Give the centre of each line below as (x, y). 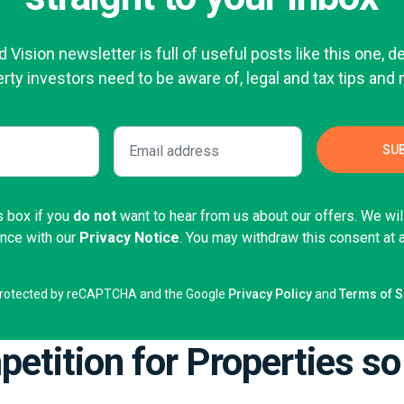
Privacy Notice (130, 238)
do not (95, 216)
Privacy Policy (270, 294)
